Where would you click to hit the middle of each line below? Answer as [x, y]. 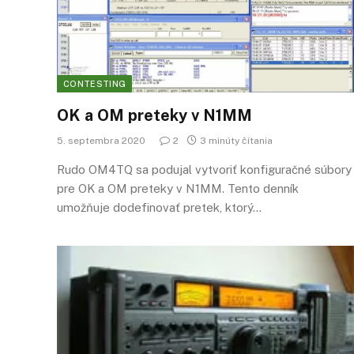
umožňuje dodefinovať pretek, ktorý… [159, 207]
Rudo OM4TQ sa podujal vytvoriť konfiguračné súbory [204, 169]
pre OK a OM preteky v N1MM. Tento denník [178, 188]
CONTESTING [95, 83]
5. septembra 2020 [101, 140]
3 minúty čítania [236, 140]
